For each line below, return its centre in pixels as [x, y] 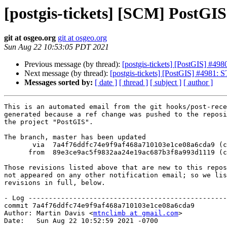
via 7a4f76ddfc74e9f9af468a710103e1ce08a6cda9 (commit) [18, 145]
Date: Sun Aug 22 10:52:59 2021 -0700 [81, 221]
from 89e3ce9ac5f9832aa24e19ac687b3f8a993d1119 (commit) [16, 153]
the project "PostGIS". [49, 122]
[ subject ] [166, 83]
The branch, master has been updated [75, 137]
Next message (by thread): [67, 73]
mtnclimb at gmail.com [136, 213]
